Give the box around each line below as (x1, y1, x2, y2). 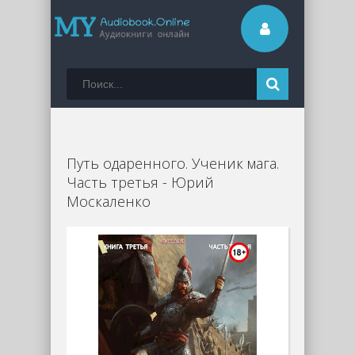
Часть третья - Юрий (67, 173, 214, 192)
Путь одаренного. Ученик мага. (67, 154, 279, 173)
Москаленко (67, 192, 151, 211)
